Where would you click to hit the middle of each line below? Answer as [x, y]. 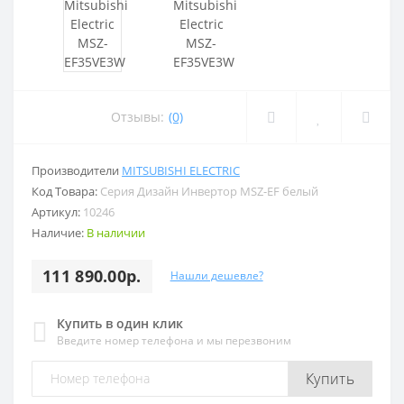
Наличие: [59, 232]
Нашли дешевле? [216, 276]
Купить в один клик [120, 323]
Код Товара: [66, 191]
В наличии [116, 232]
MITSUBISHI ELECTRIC [181, 170]
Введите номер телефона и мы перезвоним [174, 340]
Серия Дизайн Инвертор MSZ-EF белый [209, 191]
